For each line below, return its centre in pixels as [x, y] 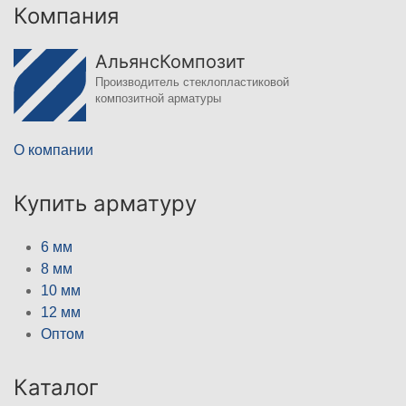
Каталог [56, 388]
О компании [53, 150]
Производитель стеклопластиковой [192, 82]
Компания [66, 16]
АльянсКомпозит [170, 62]
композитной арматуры [158, 99]
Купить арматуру [105, 204]
